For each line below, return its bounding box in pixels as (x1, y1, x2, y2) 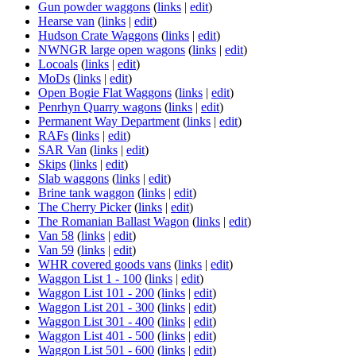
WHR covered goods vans (38, 257, 171, 271)
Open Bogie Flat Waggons (38, 85, 172, 99)
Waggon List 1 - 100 (38, 271, 141, 285)
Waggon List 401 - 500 (38, 328, 154, 342)
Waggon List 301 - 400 (38, 314, 154, 328)
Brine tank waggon (38, 185, 134, 199)
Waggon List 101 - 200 (38, 285, 154, 300)
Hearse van (38, 14, 95, 28)
